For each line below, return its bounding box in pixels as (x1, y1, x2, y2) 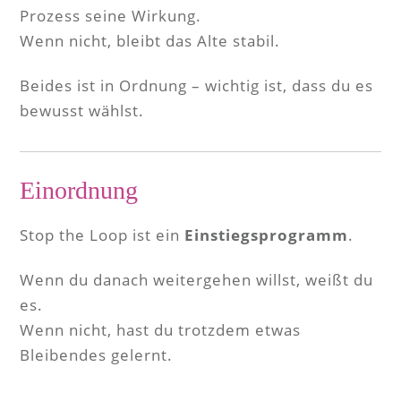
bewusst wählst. (20, 100, 144, 121)
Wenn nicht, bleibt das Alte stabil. (20, 30, 280, 51)
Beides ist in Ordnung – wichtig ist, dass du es (20, 75, 373, 96)
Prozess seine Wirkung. (20, 5, 201, 26)
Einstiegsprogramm (184, 225, 348, 245)
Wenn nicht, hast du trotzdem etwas (20, 320, 301, 340)
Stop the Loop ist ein (20, 225, 184, 245)
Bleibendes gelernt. (20, 345, 173, 365)
